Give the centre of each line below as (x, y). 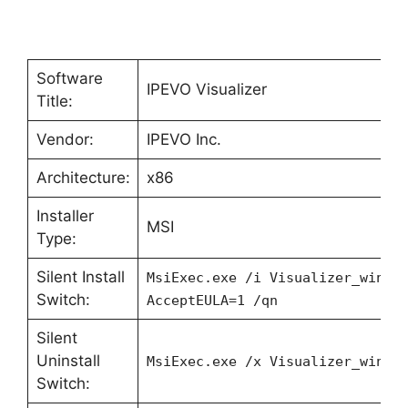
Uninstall (68, 361)
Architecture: (83, 178)
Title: (54, 102)
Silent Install (80, 277)
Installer (65, 216)
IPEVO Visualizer (206, 90)
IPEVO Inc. (184, 140)
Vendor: (65, 140)
